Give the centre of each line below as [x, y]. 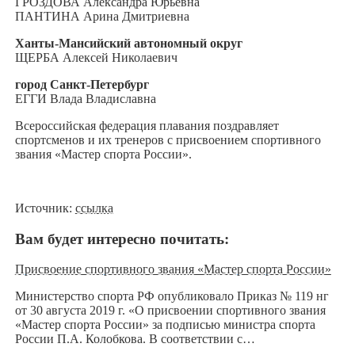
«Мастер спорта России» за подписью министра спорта [165, 325]
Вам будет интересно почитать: [122, 239]
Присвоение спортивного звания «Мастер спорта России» [173, 269]
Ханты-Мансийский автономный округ [128, 43]
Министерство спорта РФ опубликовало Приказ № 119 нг [172, 296]
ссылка [94, 208]
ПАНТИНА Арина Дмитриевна [102, 16]
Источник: [45, 208]
